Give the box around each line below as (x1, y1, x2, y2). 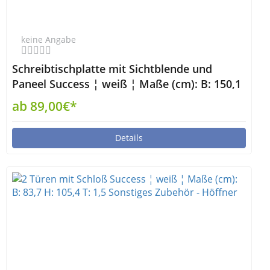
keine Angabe (21, 34, 76, 45)
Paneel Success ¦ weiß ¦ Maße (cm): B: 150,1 (12, 77, 241, 91)
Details (115, 132, 143, 143)
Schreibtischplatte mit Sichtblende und (12, 61, 212, 76)
